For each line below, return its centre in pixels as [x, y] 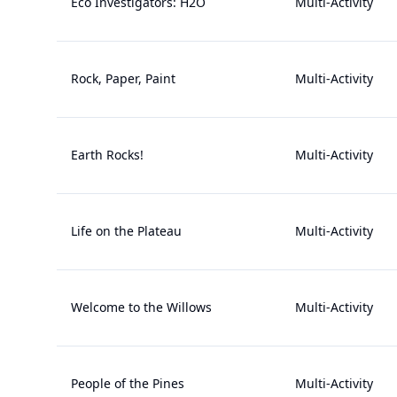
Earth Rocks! [107, 155]
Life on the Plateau [126, 231]
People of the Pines [128, 383]
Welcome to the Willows [141, 307]
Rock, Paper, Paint [123, 78]
